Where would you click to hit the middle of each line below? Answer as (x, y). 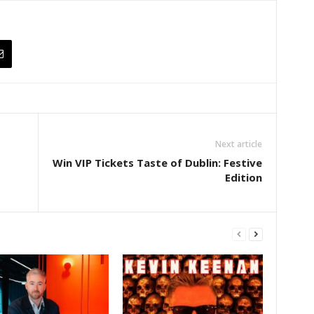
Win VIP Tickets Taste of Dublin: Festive (157, 163)
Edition (243, 178)
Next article (238, 144)
